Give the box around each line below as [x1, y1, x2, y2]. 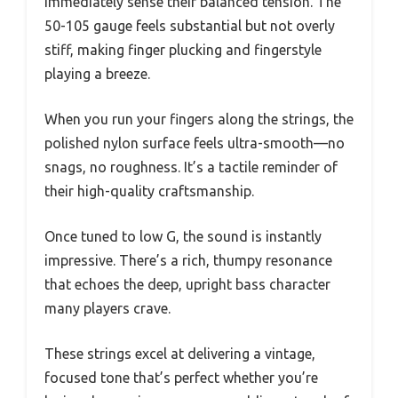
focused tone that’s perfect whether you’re [44, 369, 318, 386]
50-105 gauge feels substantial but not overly [44, 17, 335, 34]
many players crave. [44, 299, 171, 316]
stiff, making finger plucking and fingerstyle [44, 41, 322, 58]
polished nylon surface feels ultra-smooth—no [44, 134, 345, 151]
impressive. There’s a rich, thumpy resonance [44, 251, 332, 268]
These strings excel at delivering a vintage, [44, 345, 315, 362]
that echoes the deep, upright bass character [44, 275, 330, 292]
